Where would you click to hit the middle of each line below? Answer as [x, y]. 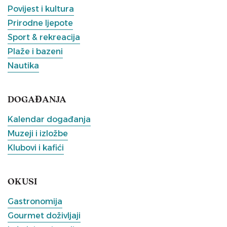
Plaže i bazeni [35, 51]
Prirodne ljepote [40, 23]
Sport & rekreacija [44, 37]
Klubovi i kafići [36, 148]
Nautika [23, 66]
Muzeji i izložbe [38, 134]
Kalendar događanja [49, 119]
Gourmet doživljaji [44, 216]
